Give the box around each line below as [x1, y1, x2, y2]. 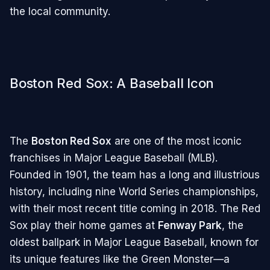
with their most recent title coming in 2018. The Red [10, 202, 260, 215]
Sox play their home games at [10, 219, 158, 231]
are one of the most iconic [111, 134, 242, 147]
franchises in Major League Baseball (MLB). [10, 151, 218, 164]
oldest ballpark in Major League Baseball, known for [10, 236, 259, 248]
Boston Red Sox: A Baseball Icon [10, 75, 215, 92]
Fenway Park [158, 219, 222, 231]
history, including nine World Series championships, [10, 185, 259, 198]
